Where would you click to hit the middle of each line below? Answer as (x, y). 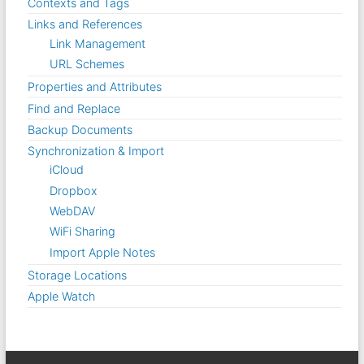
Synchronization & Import (96, 151)
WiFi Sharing (83, 232)
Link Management (98, 43)
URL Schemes (87, 63)
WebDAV (73, 211)
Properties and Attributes (95, 87)
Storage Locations (78, 275)
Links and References (85, 24)
